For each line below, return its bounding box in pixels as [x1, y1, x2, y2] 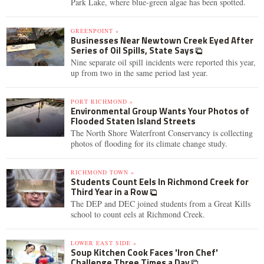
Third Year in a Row [71, 185, 150, 199]
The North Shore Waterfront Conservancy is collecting [71, 127, 253, 138]
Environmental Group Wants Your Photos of [71, 104, 249, 118]
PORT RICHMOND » [71, 97, 133, 105]
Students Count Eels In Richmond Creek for [71, 175, 249, 189]
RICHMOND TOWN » [71, 168, 134, 176]
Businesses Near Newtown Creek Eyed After [71, 34, 253, 47]
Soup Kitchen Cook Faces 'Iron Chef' [71, 246, 218, 259]
